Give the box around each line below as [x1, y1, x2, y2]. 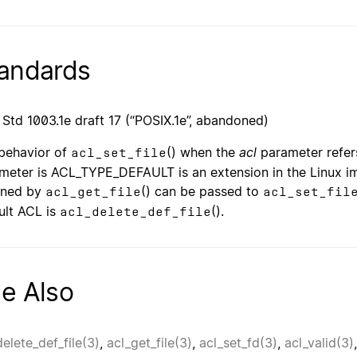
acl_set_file [71, 146, 167, 160]
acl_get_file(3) [107, 334, 192, 351]
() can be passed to [141, 183, 263, 200]
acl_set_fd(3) [199, 334, 277, 351]
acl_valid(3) [284, 334, 354, 351]
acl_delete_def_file [60, 205, 211, 219]
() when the [167, 144, 239, 161]
